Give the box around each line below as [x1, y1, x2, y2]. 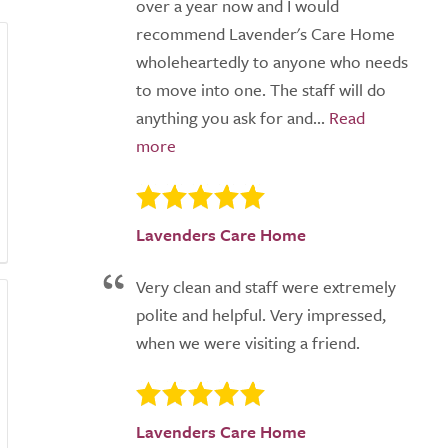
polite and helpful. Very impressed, [136, 302, 386, 328]
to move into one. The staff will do [136, 77, 386, 102]
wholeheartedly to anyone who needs [136, 49, 408, 74]
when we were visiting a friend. [136, 330, 360, 356]
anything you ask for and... [136, 105, 325, 130]
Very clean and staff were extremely [136, 274, 396, 300]
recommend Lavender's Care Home [136, 21, 395, 46]
